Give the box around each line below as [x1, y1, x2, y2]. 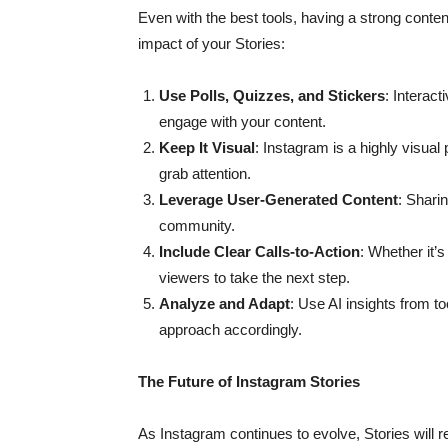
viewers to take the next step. [159, 269, 350, 286]
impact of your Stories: [138, 35, 285, 52]
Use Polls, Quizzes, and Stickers [159, 87, 385, 104]
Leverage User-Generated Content [159, 191, 398, 208]
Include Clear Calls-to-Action [159, 243, 360, 260]
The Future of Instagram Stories [138, 373, 360, 390]
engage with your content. [159, 113, 326, 130]
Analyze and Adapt [159, 295, 290, 312]
